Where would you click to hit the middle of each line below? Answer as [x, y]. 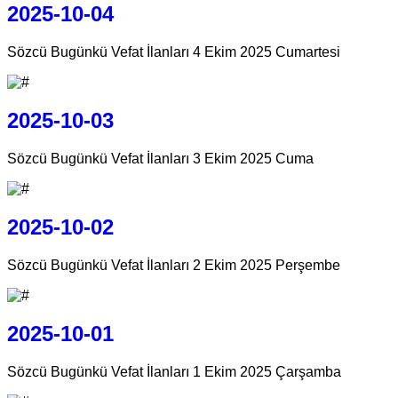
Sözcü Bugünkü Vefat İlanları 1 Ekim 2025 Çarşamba [174, 371]
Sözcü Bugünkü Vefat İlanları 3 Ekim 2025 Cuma [160, 158]
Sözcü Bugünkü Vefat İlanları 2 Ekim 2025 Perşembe [174, 265]
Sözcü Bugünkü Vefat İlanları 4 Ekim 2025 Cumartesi [174, 52]
